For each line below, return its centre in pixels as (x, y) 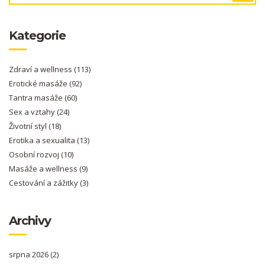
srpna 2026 (30, 255)
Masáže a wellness (44, 169)
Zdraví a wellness (41, 70)
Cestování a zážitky (44, 183)
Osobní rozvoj (35, 155)
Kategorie (37, 36)
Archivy (30, 221)
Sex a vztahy (33, 112)
